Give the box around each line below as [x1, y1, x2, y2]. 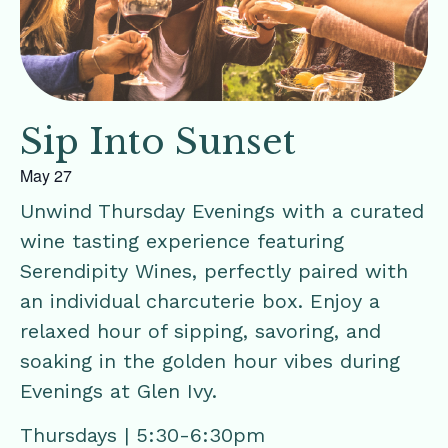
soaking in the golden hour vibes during [20, 348, 400, 373]
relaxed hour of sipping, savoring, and [20, 318, 381, 343]
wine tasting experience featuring [20, 228, 344, 253]
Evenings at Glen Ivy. [20, 378, 217, 403]
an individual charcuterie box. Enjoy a [20, 288, 380, 313]
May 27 [20, 163, 72, 187]
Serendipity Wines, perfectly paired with [20, 258, 408, 283]
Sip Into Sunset [20, 119, 296, 163]
